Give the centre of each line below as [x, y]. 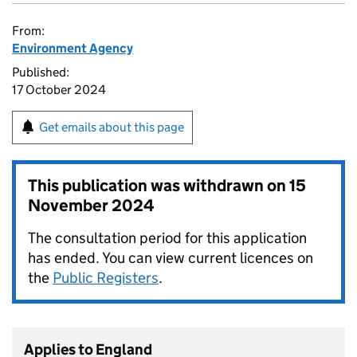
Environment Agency [73, 48]
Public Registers [106, 278]
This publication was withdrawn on [159, 186]
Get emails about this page [112, 127]
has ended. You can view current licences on [171, 258]
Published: [41, 72]
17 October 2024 [59, 90]
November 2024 [91, 206]
